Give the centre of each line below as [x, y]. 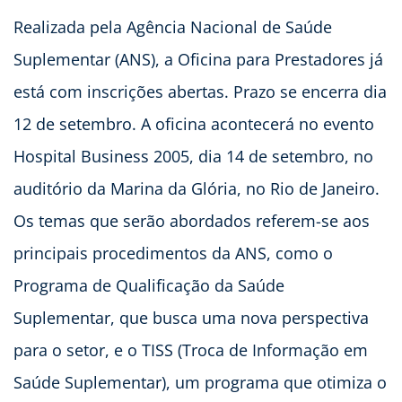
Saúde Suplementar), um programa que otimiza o [200, 382]
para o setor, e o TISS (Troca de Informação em [191, 350]
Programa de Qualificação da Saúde [149, 285]
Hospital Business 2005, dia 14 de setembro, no [193, 156]
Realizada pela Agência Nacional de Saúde [173, 26]
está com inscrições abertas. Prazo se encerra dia [200, 91]
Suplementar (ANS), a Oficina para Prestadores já [198, 59]
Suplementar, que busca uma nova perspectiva [191, 317]
